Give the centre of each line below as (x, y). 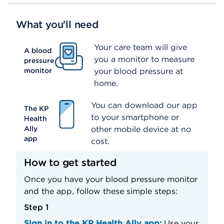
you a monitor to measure (144, 59)
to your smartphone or (135, 117)
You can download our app (144, 105)
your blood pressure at (139, 71)
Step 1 (36, 207)
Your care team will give (141, 47)
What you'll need (57, 24)
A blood (38, 50)
